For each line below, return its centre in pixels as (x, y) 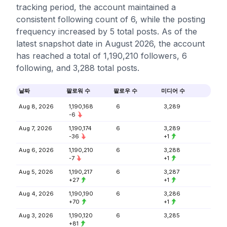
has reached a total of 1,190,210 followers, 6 (102, 56)
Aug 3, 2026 (36, 215)
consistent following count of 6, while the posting (111, 19)
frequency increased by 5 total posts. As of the (107, 31)
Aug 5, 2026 (36, 172)
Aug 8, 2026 (36, 106)
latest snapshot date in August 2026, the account (110, 44)
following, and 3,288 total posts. (78, 68)
